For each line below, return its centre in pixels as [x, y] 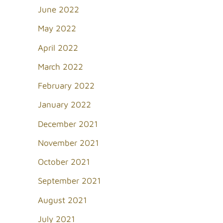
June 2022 [58, 10]
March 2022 [60, 66]
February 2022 [66, 86]
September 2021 [69, 181]
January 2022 [64, 105]
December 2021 [68, 124]
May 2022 [57, 29]
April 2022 [58, 48]
